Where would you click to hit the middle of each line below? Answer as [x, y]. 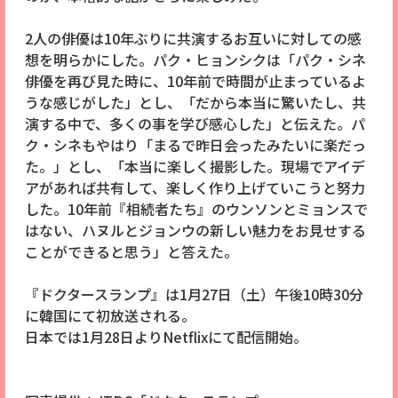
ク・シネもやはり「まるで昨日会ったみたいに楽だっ [195, 145]
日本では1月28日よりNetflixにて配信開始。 [166, 337]
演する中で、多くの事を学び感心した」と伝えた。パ [195, 124]
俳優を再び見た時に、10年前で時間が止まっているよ [195, 81]
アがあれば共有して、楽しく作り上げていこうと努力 [195, 188]
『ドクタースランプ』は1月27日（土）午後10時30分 [194, 295]
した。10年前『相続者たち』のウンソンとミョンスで [196, 209]
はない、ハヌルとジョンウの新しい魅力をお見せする [195, 231]
